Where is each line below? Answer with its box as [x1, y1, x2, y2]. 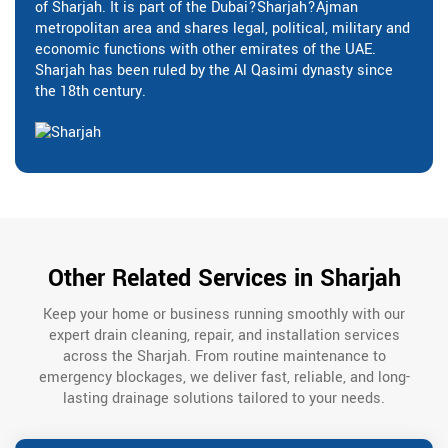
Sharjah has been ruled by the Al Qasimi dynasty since [35, 60, 393, 82]
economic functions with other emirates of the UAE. [35, 39, 376, 61]
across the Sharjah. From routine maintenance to [62, 346, 386, 368]
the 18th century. [35, 81, 146, 103]
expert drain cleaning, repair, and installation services [48, 325, 400, 347]
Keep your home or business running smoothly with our [43, 304, 405, 326]
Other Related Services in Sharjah [47, 262, 401, 296]
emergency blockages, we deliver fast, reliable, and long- [38, 367, 410, 389]
